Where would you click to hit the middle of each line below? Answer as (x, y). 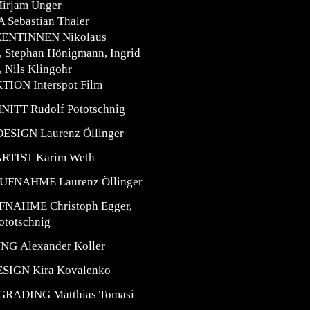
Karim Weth (64, 157)
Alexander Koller (61, 246)
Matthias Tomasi (92, 294)
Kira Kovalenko (70, 270)
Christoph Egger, (90, 206)
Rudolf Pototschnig (76, 109)
